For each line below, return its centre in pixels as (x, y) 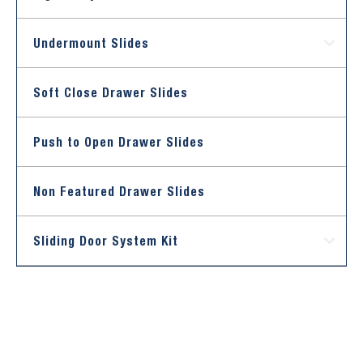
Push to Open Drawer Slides (119, 142)
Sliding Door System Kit (106, 241)
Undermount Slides (91, 43)
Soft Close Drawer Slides (111, 93)
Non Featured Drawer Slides (119, 192)
